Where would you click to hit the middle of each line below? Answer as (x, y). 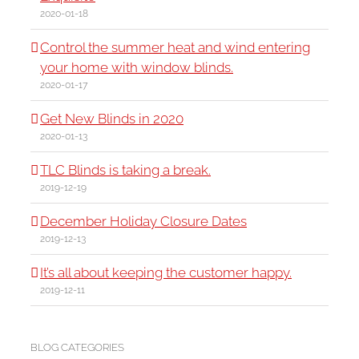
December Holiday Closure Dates (143, 222)
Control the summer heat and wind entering (175, 48)
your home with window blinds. (137, 68)
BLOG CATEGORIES (77, 348)
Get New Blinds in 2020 (112, 119)
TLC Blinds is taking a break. (125, 170)
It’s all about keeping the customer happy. (166, 273)
